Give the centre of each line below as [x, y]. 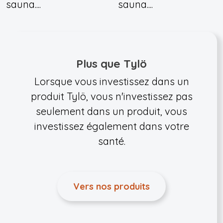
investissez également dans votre [111, 126]
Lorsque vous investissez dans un [111, 81]
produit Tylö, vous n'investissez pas [111, 96]
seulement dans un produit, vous [111, 111]
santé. [111, 141]
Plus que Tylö [111, 63]
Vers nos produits [111, 186]
